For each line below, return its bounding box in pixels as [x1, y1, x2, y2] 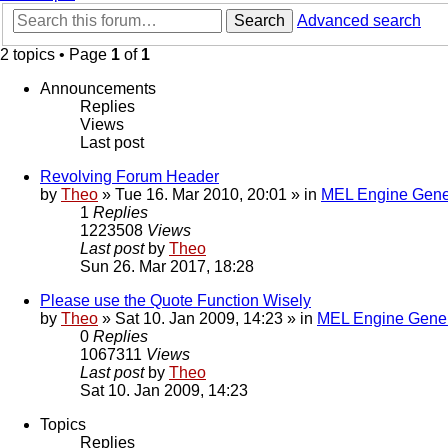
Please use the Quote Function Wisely [40, 292, 311, 310]
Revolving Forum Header [40, 168, 219, 186]
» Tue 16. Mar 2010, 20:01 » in [98, 186, 321, 204]
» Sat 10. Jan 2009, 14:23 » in [98, 310, 317, 328]
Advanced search [297, 12, 421, 30]
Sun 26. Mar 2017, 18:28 [80, 258, 254, 276]
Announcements [40, 80, 156, 98]
